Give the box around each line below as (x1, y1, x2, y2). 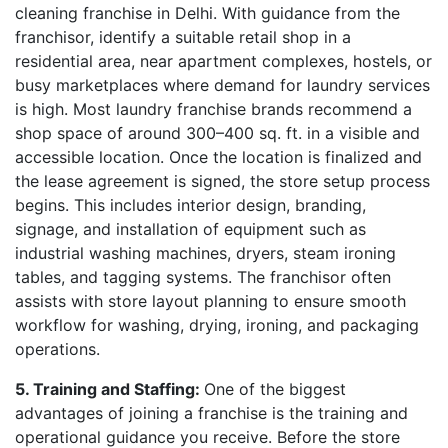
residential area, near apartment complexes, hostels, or (15, 51, 432, 71)
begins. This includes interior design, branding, (15, 195, 366, 215)
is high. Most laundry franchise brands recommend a (15, 99, 412, 119)
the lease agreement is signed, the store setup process (15, 171, 430, 191)
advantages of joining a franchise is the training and (15, 403, 408, 423)
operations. (15, 339, 100, 359)
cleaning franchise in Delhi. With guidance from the (15, 3, 400, 23)
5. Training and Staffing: (15, 379, 204, 399)
